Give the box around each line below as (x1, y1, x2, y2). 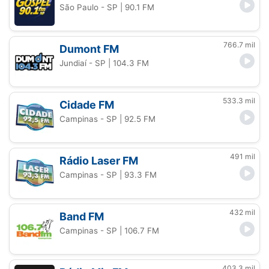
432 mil (229, 208, 255, 217)
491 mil (230, 152, 255, 162)
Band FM (59, 210, 104, 223)
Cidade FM (59, 98, 115, 111)
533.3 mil (223, 95, 255, 105)
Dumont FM (59, 42, 119, 55)
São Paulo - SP (59, 2, 118, 12)
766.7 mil (223, 40, 255, 49)
